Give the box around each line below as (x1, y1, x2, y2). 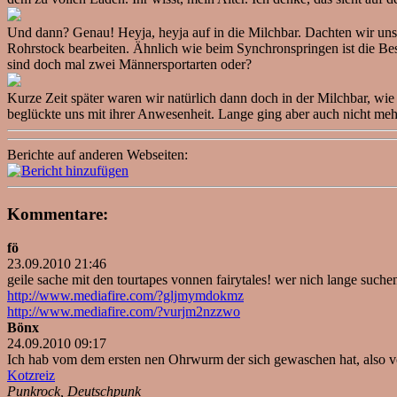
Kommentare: (7, 204, 108, 223)
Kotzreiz (7, 368, 55, 384)
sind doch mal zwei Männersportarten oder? (7, 56, 252, 72)
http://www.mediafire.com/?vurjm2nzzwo (7, 304, 240, 320)
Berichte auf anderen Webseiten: (7, 146, 188, 162)
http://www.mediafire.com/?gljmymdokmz (7, 288, 244, 304)
